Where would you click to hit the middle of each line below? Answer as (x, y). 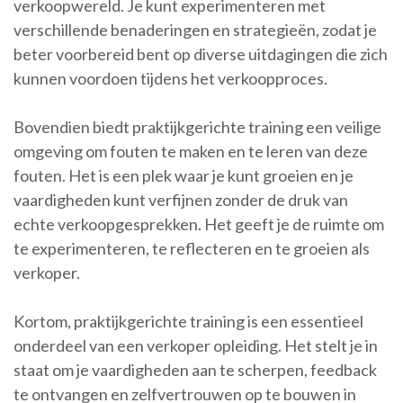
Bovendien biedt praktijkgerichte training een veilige (197, 127)
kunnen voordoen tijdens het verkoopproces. (170, 79)
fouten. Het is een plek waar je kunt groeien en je (184, 176)
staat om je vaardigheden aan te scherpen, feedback (195, 370)
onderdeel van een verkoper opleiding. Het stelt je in (196, 346)
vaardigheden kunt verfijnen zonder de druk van (181, 200)
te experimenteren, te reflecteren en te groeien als (192, 249)
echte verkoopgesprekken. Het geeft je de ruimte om (199, 224)
